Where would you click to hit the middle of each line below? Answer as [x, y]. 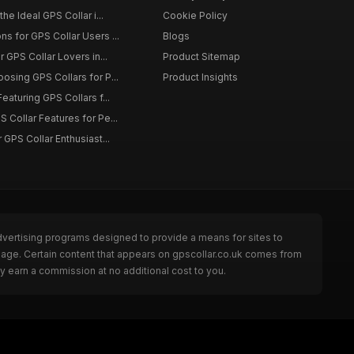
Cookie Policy [195, 15]
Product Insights [200, 77]
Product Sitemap [201, 56]
